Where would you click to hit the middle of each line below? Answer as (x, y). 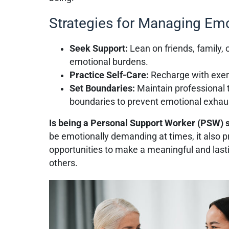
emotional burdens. (109, 62)
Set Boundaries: (104, 88)
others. (64, 163)
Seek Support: (100, 48)
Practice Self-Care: (110, 75)
